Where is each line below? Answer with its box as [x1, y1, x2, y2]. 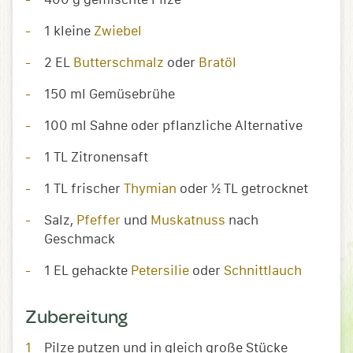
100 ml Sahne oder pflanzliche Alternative [44, 118, 303, 134]
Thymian [124, 181, 176, 197]
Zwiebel [94, 24, 142, 39]
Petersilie [131, 263, 189, 279]
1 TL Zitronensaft [44, 150, 148, 165]
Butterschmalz [73, 55, 164, 71]
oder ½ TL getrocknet [176, 181, 308, 197]
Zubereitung [25, 303, 128, 329]
